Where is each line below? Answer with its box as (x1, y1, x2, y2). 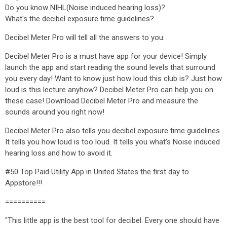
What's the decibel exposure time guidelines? (5, 14, 154, 23)
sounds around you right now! (5, 107, 104, 117)
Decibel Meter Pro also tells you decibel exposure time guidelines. (5, 126, 221, 135)
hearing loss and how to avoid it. (5, 148, 112, 158)
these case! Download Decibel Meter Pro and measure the (5, 96, 198, 105)
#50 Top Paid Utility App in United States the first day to (5, 167, 189, 176)
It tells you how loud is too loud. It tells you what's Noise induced (5, 137, 220, 146)
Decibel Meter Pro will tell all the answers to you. (5, 33, 165, 42)
